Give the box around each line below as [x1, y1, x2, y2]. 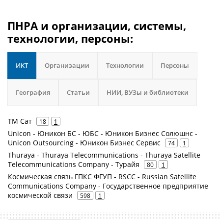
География [16, 88, 50, 97]
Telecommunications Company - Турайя [8, 160, 139, 169]
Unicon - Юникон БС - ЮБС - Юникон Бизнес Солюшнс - [8, 129, 197, 138]
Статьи [67, 88, 90, 97]
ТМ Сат [8, 116, 32, 126]
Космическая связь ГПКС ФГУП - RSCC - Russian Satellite [8, 172, 196, 181]
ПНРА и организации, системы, [7, 18, 186, 33]
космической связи [8, 191, 73, 200]
